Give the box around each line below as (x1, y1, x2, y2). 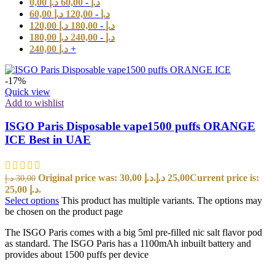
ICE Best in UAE (5, 133, 91, 147)
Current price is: (190, 172, 259, 184)
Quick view (5, 86, 50, 97)
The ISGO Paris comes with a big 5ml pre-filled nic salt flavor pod (5, 227, 262, 238)
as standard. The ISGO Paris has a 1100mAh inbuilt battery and (5, 238, 251, 249)
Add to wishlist (5, 97, 64, 108)
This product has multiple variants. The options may (61, 195, 262, 206)
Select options (5, 195, 59, 206)
